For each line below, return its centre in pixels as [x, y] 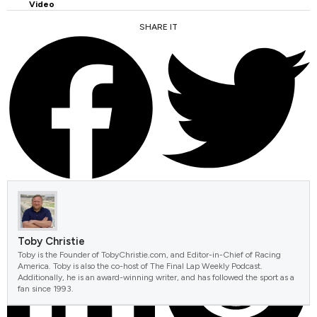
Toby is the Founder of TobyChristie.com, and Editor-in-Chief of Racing [149, 254]
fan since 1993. [46, 288]
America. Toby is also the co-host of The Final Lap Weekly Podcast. [140, 266]
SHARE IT [158, 27]
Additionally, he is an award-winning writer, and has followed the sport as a [156, 277]
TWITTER [180, 193]
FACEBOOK [29, 193]
